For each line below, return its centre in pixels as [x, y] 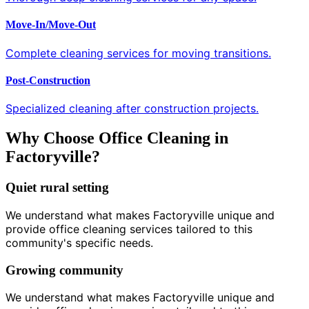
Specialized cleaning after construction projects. [132, 109]
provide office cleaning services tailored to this [129, 229]
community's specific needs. [79, 242]
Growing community [64, 270]
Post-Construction [48, 80]
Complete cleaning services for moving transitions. [138, 53]
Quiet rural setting [57, 188]
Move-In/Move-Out [51, 25]
